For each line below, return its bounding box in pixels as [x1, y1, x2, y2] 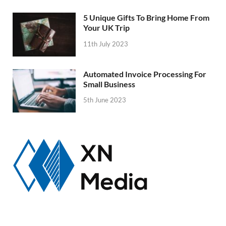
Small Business [83, 79, 135, 89]
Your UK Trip [83, 23, 130, 33]
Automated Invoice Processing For [83, 69, 206, 79]
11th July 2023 [83, 40, 128, 48]
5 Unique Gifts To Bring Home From [83, 13, 209, 23]
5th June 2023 [83, 96, 126, 104]
